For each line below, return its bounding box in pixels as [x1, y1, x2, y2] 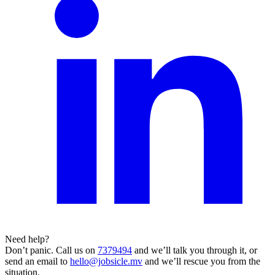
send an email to [5, 255, 70, 266]
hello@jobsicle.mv [70, 255, 142, 266]
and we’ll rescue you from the [142, 255, 260, 266]
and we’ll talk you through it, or [132, 244, 257, 255]
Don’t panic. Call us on [5, 244, 98, 255]
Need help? [5, 233, 49, 244]
